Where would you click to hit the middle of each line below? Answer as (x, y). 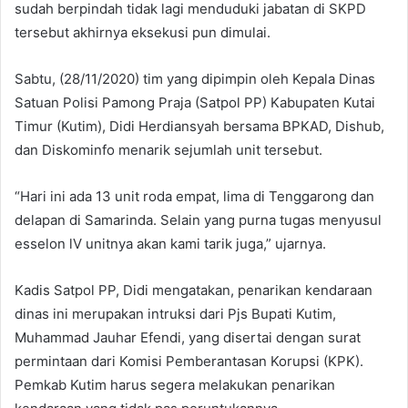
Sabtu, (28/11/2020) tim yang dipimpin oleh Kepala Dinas (195, 78)
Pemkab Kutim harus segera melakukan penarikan (175, 384)
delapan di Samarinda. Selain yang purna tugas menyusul (198, 219)
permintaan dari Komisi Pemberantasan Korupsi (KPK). (189, 361)
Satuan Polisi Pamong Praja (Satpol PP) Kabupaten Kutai (195, 102)
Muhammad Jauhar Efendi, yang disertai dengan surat (188, 337)
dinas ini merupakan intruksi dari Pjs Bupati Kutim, (175, 313)
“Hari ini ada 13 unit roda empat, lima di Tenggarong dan (194, 196)
